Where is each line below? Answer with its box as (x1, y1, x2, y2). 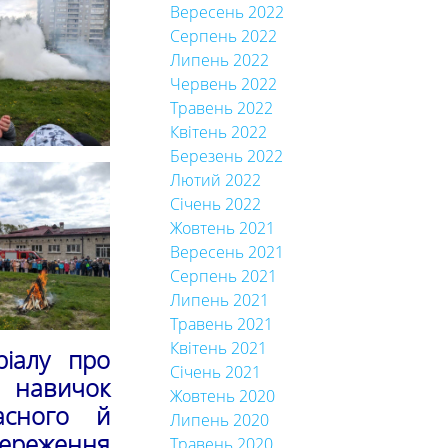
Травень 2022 (169, 97, 273, 119)
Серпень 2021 (169, 265, 277, 287)
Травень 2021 (169, 313, 273, 335)
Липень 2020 (169, 409, 269, 431)
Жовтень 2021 (169, 217, 275, 239)
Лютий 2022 (169, 169, 261, 191)
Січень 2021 (169, 361, 261, 383)
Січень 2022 (169, 193, 261, 215)
